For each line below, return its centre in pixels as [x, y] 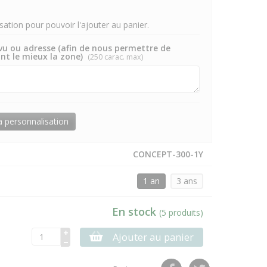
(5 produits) [181, 212]
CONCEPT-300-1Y [168, 154]
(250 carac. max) [115, 57]
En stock [135, 212]
